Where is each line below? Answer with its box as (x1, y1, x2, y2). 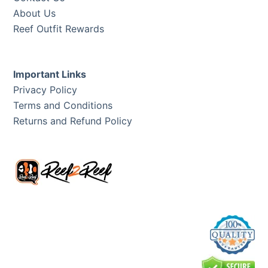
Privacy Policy (13, 84, 78, 96)
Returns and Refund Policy (13, 115, 133, 127)
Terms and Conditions (13, 99, 113, 112)
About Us (13, 7, 56, 20)
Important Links (13, 68, 87, 81)
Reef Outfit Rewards (13, 23, 105, 35)
